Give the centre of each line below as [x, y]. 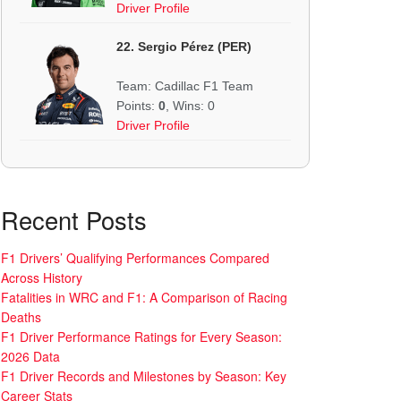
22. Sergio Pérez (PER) [184, 46]
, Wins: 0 [190, 105]
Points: [137, 105]
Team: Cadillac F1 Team [185, 85]
